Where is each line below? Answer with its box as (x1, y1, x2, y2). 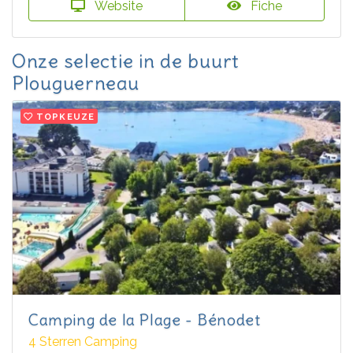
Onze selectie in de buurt (12, 48, 240, 72)
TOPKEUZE (36, 110, 95, 122)
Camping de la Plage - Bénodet (28, 310, 261, 330)
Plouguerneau (12, 70, 139, 95)
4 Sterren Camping (28, 334, 137, 350)
